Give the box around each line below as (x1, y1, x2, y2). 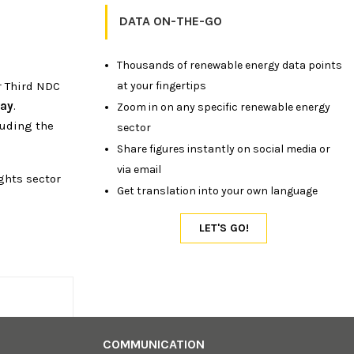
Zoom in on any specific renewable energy (117, 100, 330, 114)
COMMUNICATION (102, 337, 205, 352)
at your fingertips (117, 78, 206, 92)
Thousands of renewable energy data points (117, 58, 342, 72)
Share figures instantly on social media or (117, 141, 330, 156)
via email (117, 162, 161, 176)
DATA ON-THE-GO (119, 13, 222, 28)
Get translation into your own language (117, 183, 318, 198)
